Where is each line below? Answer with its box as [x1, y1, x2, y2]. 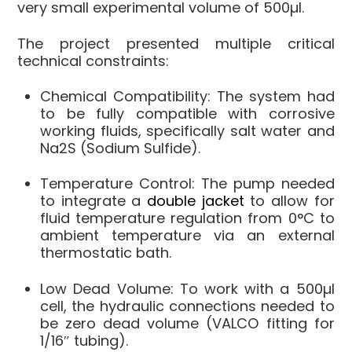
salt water [229, 121, 302, 141]
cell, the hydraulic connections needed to [40, 295, 335, 316]
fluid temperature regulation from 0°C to [40, 208, 335, 229]
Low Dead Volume [40, 278, 170, 299]
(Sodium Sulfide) [76, 138, 199, 159]
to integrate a [40, 191, 148, 211]
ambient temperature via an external [40, 225, 335, 246]
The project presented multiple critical [17, 33, 335, 53]
